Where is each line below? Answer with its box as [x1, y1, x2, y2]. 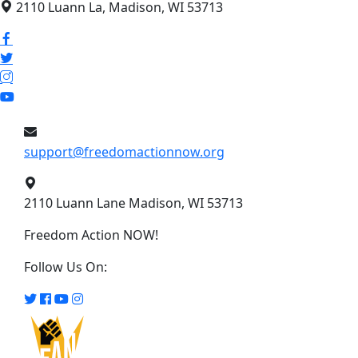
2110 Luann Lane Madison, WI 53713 [24, 194, 243, 212]
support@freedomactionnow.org [24, 143, 225, 161]
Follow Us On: [24, 258, 107, 276]
